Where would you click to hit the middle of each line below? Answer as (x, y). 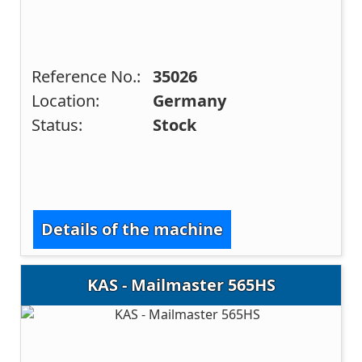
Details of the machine (133, 229)
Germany (190, 101)
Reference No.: (86, 77)
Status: (57, 125)
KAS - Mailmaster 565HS (181, 285)
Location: (66, 101)
